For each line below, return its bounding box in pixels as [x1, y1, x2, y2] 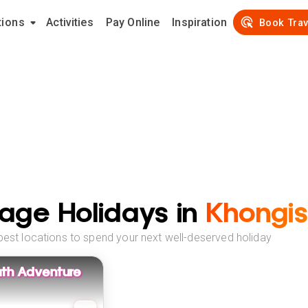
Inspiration [172, 16, 227, 29]
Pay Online [105, 16, 160, 29]
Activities [46, 16, 93, 29]
